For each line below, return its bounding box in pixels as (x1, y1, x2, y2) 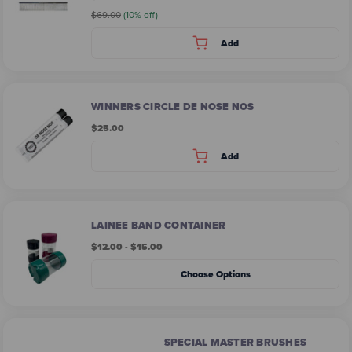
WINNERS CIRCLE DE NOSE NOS (91, 99, 255, 115)
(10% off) (123, 8, 158, 22)
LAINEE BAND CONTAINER (91, 217, 226, 233)
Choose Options (180, 266, 251, 281)
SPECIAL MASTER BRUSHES (163, 335, 307, 350)
